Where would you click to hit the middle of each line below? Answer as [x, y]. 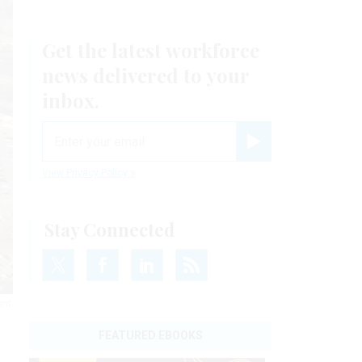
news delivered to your [145, 76]
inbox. [71, 101]
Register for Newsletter [295, 155]
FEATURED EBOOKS [150, 336]
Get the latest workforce [151, 51]
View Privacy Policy [86, 173]
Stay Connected [109, 230]
